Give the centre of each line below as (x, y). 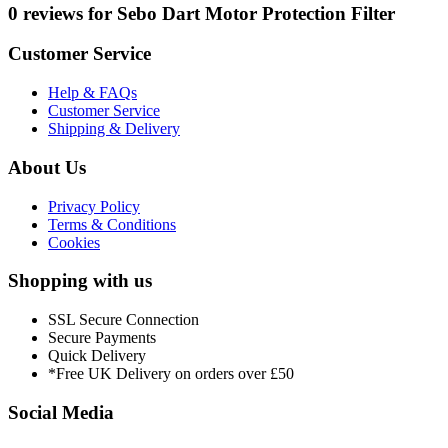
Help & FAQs (92, 93)
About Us (47, 167)
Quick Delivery (97, 355)
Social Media (61, 412)
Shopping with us (80, 281)
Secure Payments (102, 337)
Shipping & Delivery (114, 129)
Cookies (74, 242)
